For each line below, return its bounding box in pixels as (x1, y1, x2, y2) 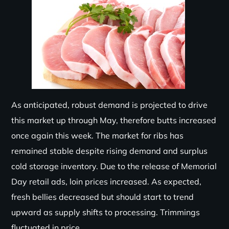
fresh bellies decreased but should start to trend (11, 192, 194, 202)
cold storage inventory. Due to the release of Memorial (11, 161, 217, 171)
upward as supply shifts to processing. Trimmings (11, 207, 200, 217)
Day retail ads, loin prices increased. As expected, (11, 176, 202, 187)
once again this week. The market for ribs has (11, 130, 184, 141)
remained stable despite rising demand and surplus (11, 146, 208, 156)
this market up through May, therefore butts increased (11, 115, 217, 125)
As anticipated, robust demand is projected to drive (11, 100, 208, 110)
